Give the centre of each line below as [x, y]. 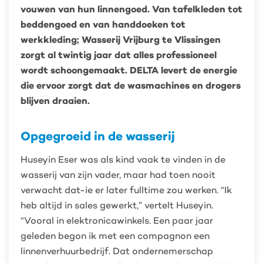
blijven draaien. [55, 101]
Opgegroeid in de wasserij [98, 136]
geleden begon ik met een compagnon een [115, 236]
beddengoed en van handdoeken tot [103, 24]
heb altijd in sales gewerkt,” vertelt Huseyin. [117, 205]
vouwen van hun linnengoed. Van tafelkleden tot [131, 9]
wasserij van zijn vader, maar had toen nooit [118, 175]
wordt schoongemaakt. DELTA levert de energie [129, 70]
